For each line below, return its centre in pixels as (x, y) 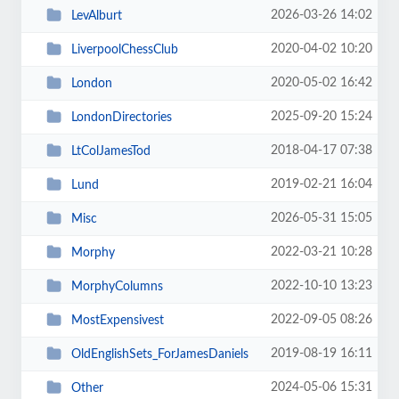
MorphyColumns (117, 286)
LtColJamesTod (110, 151)
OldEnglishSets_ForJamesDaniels (159, 354)
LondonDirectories (121, 117)
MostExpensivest (117, 320)
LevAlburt (96, 16)
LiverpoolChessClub (124, 49)
